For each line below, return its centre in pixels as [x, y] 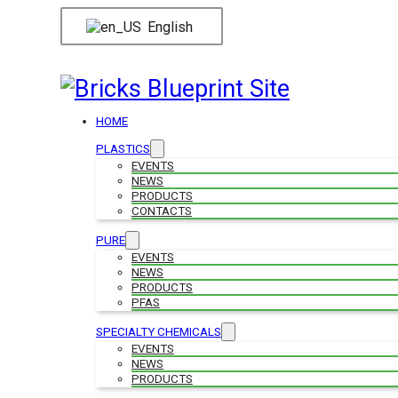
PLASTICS [123, 149]
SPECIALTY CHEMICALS [158, 332]
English [169, 27]
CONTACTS [161, 211]
